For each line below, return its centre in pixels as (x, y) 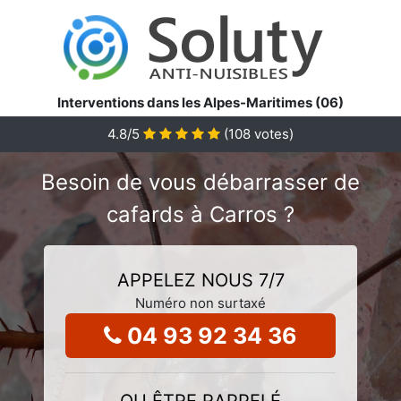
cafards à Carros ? (200, 214)
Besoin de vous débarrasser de (200, 182)
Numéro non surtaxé (200, 303)
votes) (272, 134)
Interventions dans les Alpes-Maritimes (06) (200, 102)
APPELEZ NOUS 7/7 (200, 280)
